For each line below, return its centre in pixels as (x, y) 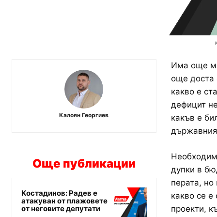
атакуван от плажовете (64, 201)
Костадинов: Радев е (59, 193)
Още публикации (84, 163)
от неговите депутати (61, 208)
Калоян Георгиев (84, 115)
